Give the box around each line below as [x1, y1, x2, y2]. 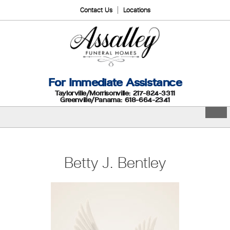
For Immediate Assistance [48, 75, 182, 89]
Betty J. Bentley [64, 153, 166, 171]
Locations [123, 6, 150, 14]
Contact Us [80, 6, 112, 14]
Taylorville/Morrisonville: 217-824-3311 [55, 89, 175, 97]
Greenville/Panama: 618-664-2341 [60, 95, 170, 104]
